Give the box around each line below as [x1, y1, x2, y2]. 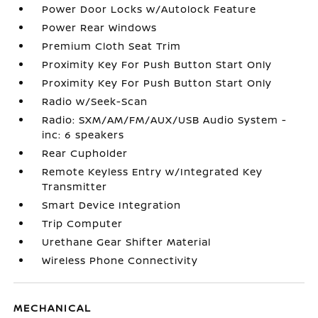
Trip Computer [42, 216, 124, 230]
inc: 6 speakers [42, 128, 125, 141]
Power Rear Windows [42, 21, 158, 34]
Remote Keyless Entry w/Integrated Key [42, 165, 263, 178]
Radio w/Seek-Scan [42, 94, 148, 108]
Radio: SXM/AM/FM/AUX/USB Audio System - [42, 113, 287, 126]
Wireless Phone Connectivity [42, 253, 199, 267]
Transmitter [42, 180, 108, 193]
